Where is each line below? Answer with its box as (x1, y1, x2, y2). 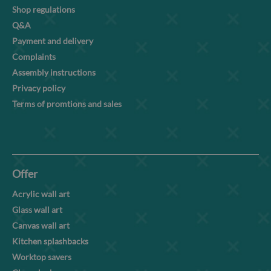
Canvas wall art (12, 220, 70, 230)
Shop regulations (12, 4, 75, 15)
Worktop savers (12, 251, 71, 262)
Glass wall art (12, 204, 62, 215)
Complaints (12, 51, 56, 62)
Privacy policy (12, 82, 65, 93)
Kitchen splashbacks (12, 235, 88, 246)
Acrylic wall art (12, 188, 70, 199)
